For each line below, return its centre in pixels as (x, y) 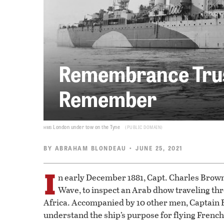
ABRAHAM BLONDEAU (90, 148)
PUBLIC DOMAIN (144, 127)
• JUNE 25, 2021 (154, 148)
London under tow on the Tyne (86, 127)
